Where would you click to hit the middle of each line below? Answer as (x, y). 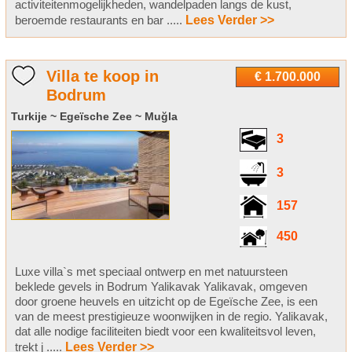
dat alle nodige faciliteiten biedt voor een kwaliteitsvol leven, (165, 332)
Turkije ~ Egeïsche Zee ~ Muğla (94, 117)
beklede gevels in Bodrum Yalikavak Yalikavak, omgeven (161, 287)
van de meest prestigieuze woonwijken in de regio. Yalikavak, (171, 317)
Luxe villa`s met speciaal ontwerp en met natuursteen (151, 272)
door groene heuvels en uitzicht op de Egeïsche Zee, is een (166, 302)
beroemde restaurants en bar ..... (100, 20)
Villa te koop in (102, 77)
